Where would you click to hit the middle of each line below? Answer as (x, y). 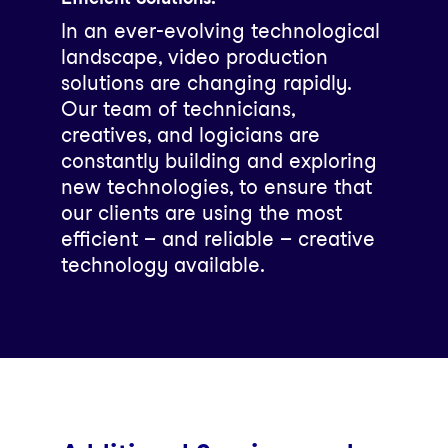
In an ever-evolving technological (220, 30)
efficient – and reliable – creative (217, 238)
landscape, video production (194, 56)
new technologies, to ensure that (216, 186)
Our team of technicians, (177, 108)
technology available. (162, 264)
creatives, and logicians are (190, 134)
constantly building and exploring (218, 160)
